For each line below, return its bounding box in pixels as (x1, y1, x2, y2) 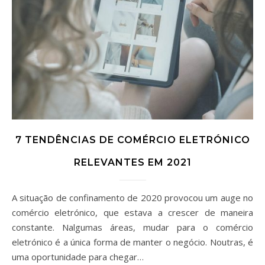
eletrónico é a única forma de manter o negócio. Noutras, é (12, 236, 253, 248)
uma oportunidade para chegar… (12, 251, 144, 263)
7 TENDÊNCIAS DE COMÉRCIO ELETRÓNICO (15, 134, 250, 146)
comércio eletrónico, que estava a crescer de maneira (12, 206, 253, 219)
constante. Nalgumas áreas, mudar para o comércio (12, 221, 253, 234)
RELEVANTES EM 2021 (73, 157, 192, 169)
